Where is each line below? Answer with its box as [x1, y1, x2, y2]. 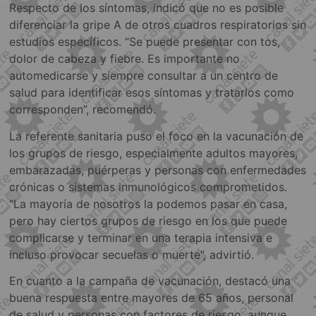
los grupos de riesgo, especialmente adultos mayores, [9, 145, 298, 160]
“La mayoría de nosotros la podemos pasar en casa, [9, 196, 288, 211]
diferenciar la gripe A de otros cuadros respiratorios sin [9, 18, 307, 32]
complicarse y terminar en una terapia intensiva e [9, 230, 273, 245]
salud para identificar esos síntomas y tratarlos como [9, 85, 295, 100]
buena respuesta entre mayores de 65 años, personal [9, 291, 294, 305]
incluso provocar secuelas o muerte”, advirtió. [9, 247, 255, 262]
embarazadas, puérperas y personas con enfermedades [9, 162, 307, 177]
